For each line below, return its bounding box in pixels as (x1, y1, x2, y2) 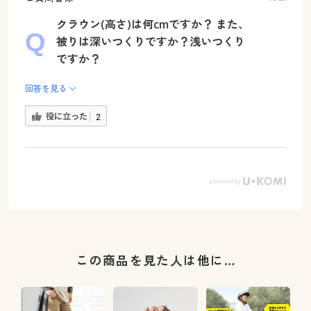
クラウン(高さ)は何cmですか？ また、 (56, 17, 249, 33)
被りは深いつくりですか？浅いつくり (56, 34, 245, 50)
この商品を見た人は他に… (75, 251, 236, 269)
